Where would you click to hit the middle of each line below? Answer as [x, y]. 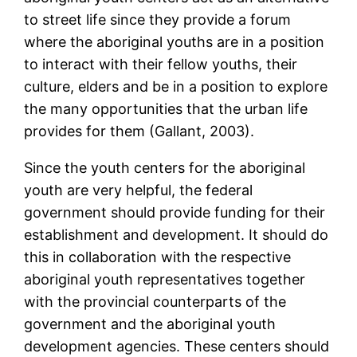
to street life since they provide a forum [158, 20]
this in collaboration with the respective [158, 257]
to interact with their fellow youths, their [161, 65]
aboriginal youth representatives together [165, 280]
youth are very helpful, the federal [139, 190]
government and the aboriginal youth [150, 324]
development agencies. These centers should [177, 347]
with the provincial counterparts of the [155, 302]
